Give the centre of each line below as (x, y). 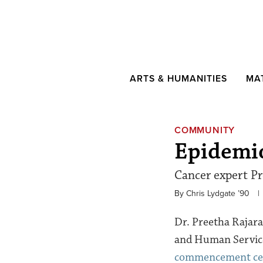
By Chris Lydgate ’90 (212, 193)
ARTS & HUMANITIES (178, 79)
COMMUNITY (205, 130)
